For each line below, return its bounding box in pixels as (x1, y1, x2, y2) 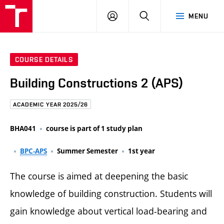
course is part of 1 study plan (46, 123, 142, 133)
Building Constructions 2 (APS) (10, 75, 183, 91)
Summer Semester (57, 146, 118, 155)
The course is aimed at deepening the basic (10, 169, 188, 182)
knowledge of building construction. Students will (10, 187, 212, 199)
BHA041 (10, 123, 36, 133)
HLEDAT (149, 11, 175, 19)
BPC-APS (20, 146, 47, 155)
